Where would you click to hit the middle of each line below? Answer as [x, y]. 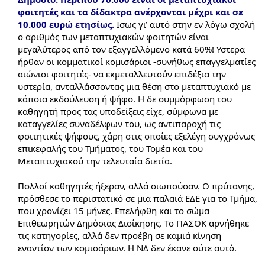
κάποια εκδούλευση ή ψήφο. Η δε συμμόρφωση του [125, 98]
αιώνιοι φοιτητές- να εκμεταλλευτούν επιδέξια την [122, 74]
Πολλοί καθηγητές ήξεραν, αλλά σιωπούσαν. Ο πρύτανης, [136, 185]
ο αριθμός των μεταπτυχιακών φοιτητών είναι [113, 36]
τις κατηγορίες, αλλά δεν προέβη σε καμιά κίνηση [119, 235]
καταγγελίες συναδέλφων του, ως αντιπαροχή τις [119, 123]
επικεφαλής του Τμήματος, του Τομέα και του [110, 148]
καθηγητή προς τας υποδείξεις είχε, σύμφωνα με [118, 111]
